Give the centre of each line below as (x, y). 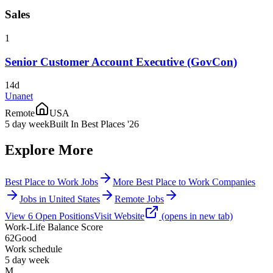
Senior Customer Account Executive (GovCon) (121, 62)
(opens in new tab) (196, 216)
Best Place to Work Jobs (51, 182)
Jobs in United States (60, 199)
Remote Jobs (139, 199)
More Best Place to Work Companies (184, 182)
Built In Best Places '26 (94, 124)
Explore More (49, 150)
